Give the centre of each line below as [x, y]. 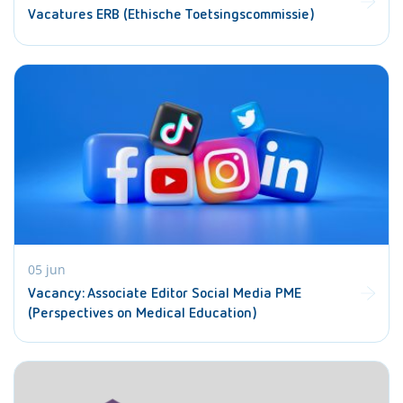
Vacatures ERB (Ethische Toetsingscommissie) [171, 15]
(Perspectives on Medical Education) [143, 314]
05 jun [47, 269]
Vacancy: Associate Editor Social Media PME [165, 294]
